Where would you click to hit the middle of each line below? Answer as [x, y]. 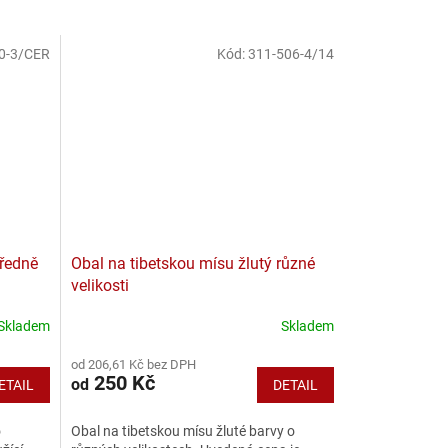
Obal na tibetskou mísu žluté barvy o [182, 430]
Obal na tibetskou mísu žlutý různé [192, 263]
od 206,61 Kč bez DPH [133, 364]
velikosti [99, 285]
